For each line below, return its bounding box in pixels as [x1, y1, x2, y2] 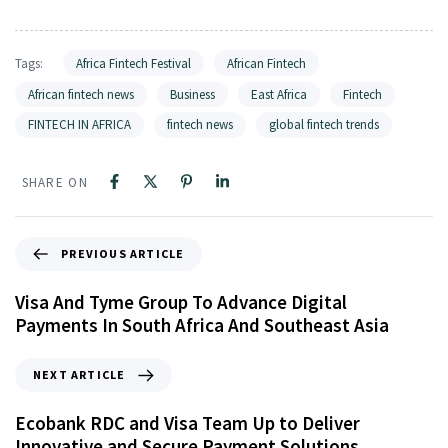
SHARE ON [21, 173, 88, 191]
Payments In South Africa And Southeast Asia [15, 312, 389, 337]
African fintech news [28, 85, 134, 103]
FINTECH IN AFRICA [28, 116, 131, 134]
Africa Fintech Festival [75, 54, 191, 72]
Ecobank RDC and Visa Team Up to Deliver [15, 411, 360, 436]
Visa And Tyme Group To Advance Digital [15, 289, 347, 314]
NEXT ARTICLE [33, 367, 126, 383]
